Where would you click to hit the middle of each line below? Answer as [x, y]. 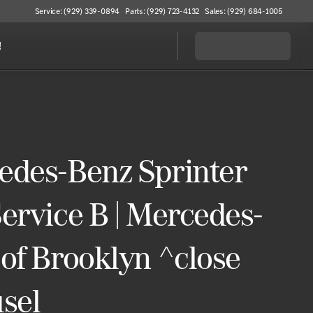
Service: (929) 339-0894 [77, 11]
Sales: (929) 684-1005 [243, 11]
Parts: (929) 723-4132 [162, 11]
